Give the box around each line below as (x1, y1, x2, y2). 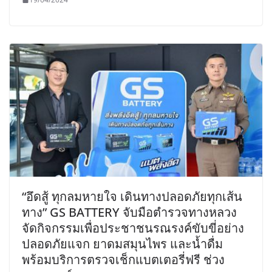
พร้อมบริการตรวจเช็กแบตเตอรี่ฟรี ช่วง (22, 251, 225, 268)
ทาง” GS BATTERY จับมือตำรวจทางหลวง (22, 203, 237, 220)
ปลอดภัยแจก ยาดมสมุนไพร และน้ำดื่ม (22, 235, 223, 252)
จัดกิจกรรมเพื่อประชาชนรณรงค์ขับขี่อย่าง (22, 219, 244, 236)
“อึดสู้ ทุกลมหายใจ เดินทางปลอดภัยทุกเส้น (22, 188, 242, 205)
